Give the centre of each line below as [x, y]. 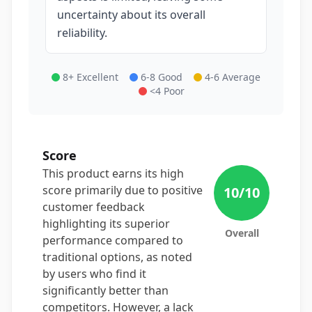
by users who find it [94, 274]
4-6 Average [233, 77]
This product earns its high [113, 173]
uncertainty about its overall [131, 15]
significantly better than [106, 290]
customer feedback [94, 207]
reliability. [82, 33]
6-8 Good [162, 77]
